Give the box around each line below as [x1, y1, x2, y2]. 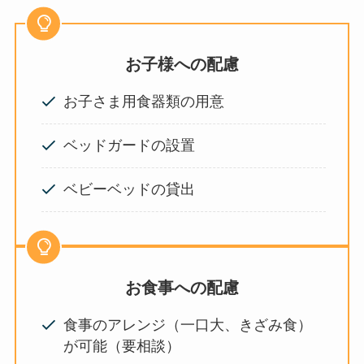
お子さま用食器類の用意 [63, 93, 225, 110]
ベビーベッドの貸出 [63, 181, 196, 198]
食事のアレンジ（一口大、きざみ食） [63, 317, 313, 334]
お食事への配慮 [125, 278, 239, 297]
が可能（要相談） [63, 338, 181, 355]
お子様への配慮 [125, 54, 239, 73]
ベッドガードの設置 [63, 137, 196, 154]
